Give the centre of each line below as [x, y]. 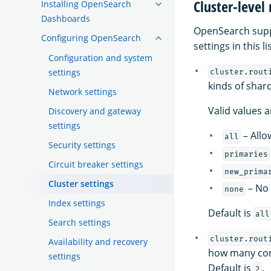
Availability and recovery [98, 241]
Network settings [83, 91]
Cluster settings [81, 183]
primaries [246, 154]
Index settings [77, 203]
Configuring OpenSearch [91, 38]
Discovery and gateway [95, 111]
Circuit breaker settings [96, 164]
